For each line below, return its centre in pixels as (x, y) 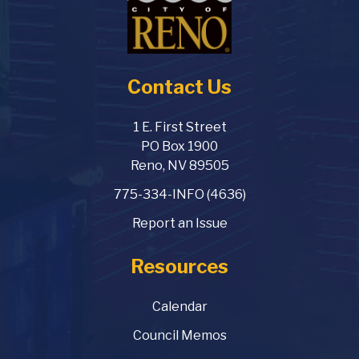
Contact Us (179, 87)
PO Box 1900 (179, 147)
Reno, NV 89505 (179, 166)
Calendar (179, 307)
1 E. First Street (179, 127)
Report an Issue (179, 224)
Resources (179, 267)
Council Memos (179, 336)
